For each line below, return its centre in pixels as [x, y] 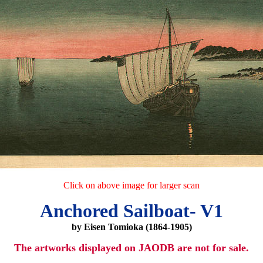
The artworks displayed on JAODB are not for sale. [131, 248]
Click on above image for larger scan [131, 185]
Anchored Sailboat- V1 [131, 211]
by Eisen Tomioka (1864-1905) [131, 227]
